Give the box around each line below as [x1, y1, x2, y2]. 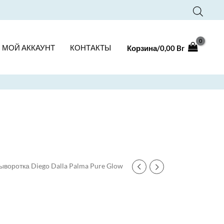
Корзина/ [127, 43, 160, 52]
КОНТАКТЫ [70, 42, 111, 52]
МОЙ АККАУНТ [2, 42, 55, 52]
